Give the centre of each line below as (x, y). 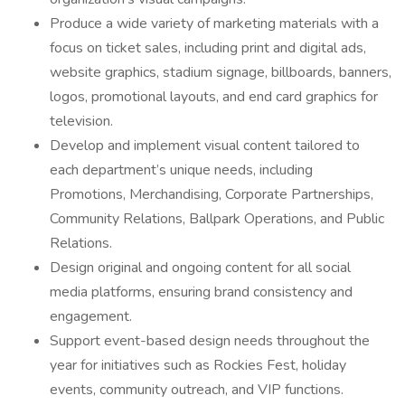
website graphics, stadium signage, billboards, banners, (221, 72)
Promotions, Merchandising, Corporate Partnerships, (212, 194)
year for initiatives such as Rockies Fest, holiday (198, 365)
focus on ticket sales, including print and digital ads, (208, 48)
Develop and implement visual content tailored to (205, 146)
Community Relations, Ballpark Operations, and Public (217, 219)
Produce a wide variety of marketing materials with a (214, 24)
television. (81, 121)
